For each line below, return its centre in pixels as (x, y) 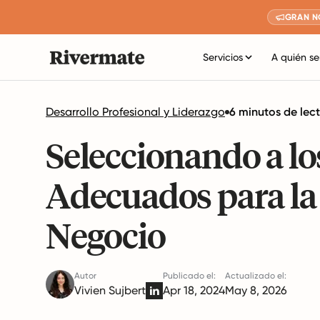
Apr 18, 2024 (194, 290)
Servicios (222, 57)
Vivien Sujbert (110, 290)
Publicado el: (189, 276)
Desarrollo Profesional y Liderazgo (135, 112)
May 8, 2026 (256, 290)
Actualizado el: (256, 276)
